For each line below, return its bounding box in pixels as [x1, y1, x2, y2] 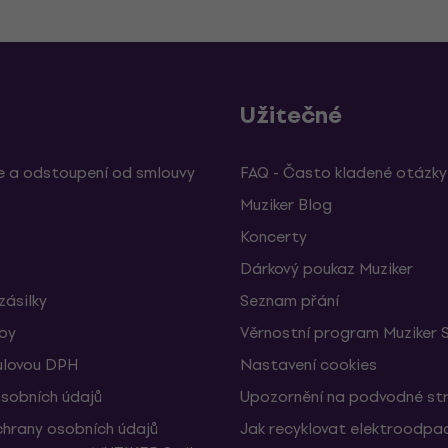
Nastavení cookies [240, 352, 377, 377]
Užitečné [240, 96, 342, 134]
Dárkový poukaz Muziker [240, 256, 413, 281]
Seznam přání [240, 288, 339, 313]
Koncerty [240, 224, 307, 249]
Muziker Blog [240, 192, 332, 217]
